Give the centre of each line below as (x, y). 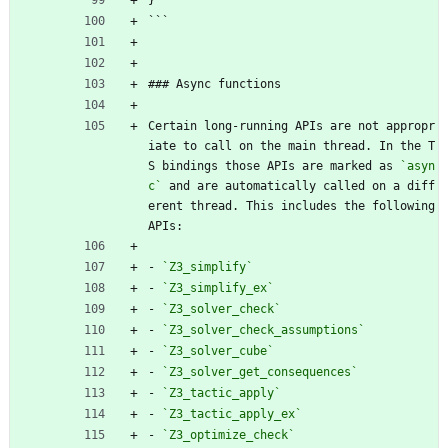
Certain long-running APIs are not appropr (291, 125)
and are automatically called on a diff (298, 185)
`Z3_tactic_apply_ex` (232, 413)
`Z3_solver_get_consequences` (260, 371)
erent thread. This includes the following (291, 205)
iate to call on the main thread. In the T (291, 145)
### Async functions (214, 83)
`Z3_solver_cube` (218, 350)
